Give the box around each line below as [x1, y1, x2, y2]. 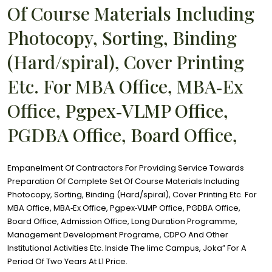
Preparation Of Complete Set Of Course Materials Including [7, 175, 240, 187]
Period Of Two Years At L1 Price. [7, 255, 127, 267]
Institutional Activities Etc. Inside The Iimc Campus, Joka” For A [7, 242, 246, 254]
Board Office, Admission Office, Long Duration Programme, [7, 215, 237, 227]
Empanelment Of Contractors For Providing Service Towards [7, 161, 244, 174]
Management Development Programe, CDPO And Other [7, 228, 228, 240]
